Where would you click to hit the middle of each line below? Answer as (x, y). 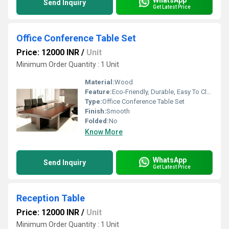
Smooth (118, 111)
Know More (104, 132)
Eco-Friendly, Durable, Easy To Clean (159, 92)
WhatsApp (170, 160)
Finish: (96, 111)
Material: (100, 82)
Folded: (97, 121)
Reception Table (51, 198)
